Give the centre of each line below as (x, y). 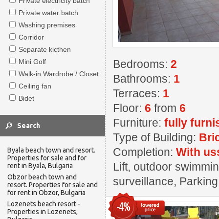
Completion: (144, 152)
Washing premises (47, 25)
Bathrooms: (143, 79)
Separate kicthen (45, 49)
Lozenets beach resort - (44, 204)
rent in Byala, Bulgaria (40, 166)
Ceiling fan (35, 86)
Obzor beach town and (42, 177)
